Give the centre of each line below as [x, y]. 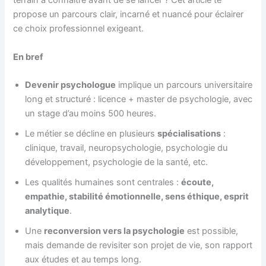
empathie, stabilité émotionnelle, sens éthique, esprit [137, 196]
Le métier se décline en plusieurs [91, 133]
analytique [47, 210]
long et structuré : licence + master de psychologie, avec [139, 99]
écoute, [198, 182]
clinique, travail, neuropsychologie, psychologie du [126, 148]
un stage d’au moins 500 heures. [91, 113]
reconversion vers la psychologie [115, 231]
